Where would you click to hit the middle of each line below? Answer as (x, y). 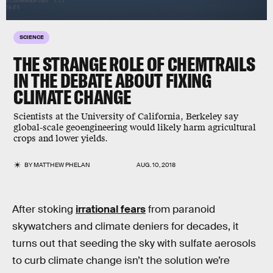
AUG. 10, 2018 (156, 165)
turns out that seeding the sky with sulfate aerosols (134, 243)
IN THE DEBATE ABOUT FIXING (112, 80)
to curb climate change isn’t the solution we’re (121, 261)
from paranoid (180, 209)
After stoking (44, 209)
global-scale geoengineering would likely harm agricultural (135, 128)
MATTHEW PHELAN (62, 165)
